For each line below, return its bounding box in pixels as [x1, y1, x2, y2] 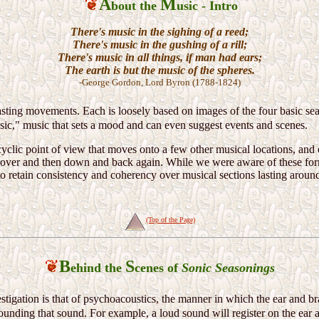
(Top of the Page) [145, 215, 195, 224]
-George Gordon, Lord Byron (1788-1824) [78, 77, 241, 88]
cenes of [135, 261, 182, 276]
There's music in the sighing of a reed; [70, 26, 249, 38]
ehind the [70, 261, 125, 276]
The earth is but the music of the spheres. [64, 64, 255, 77]
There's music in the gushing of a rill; [72, 38, 247, 51]
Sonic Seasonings [182, 261, 275, 276]
